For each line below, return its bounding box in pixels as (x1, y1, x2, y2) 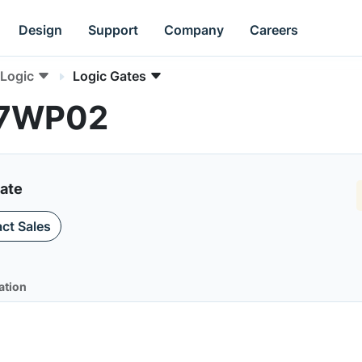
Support (88, 21, 139, 38)
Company (164, 21, 225, 38)
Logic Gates (73, 68, 146, 84)
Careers (250, 21, 299, 38)
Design (19, 21, 63, 38)
